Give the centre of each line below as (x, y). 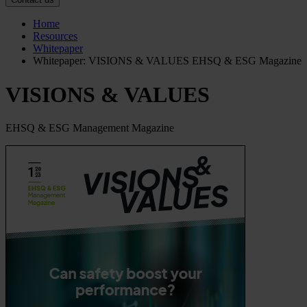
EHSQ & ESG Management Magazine (90, 128)
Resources (55, 36)
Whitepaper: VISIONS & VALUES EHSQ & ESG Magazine (167, 61)
